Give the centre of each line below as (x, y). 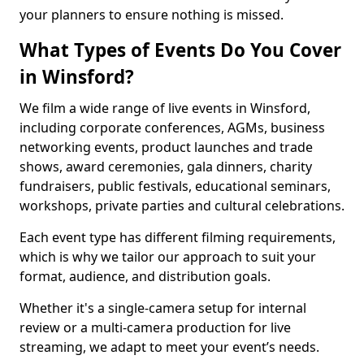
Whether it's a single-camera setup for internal (163, 308)
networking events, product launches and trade (166, 147)
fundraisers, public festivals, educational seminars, (175, 186)
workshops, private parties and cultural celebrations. (182, 206)
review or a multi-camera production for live (155, 327)
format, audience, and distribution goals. (145, 276)
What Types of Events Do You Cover (180, 50)
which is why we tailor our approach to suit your (168, 257)
